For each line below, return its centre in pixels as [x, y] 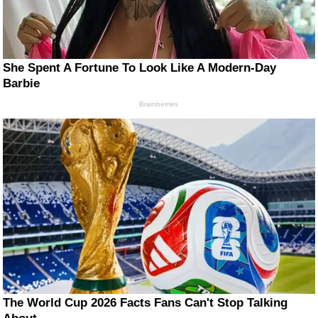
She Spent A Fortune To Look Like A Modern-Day [140, 67]
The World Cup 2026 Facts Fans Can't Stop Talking [146, 302]
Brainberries [159, 104]
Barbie [22, 83]
